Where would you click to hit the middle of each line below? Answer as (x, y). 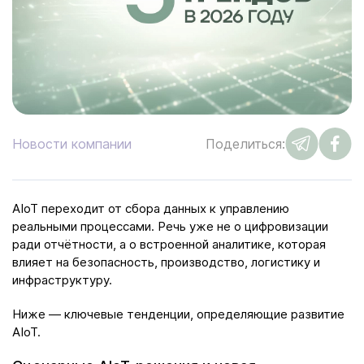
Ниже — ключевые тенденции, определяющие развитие (178, 314)
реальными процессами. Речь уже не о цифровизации (170, 226)
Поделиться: (245, 143)
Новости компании (72, 143)
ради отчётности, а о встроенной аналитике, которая (169, 244)
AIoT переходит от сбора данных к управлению (151, 208)
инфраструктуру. (62, 279)
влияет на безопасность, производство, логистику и (166, 262)
